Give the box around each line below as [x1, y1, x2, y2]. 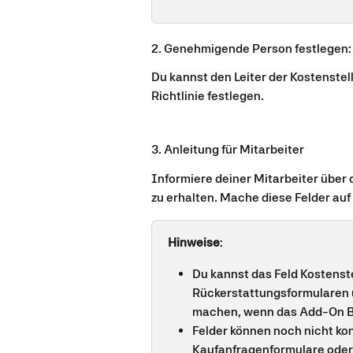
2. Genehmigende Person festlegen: [151, 40, 351, 56]
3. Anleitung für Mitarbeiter [151, 142, 304, 158]
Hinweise [168, 234, 220, 250]
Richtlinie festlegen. [151, 88, 264, 104]
